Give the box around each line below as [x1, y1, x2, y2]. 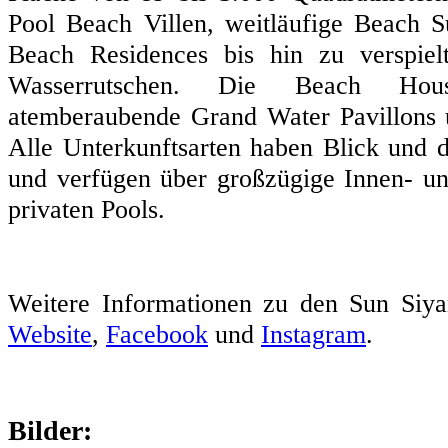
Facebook [106, 318, 208, 349]
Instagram [261, 318, 366, 349]
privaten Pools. [8, 193, 165, 224]
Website [8, 318, 92, 349]
